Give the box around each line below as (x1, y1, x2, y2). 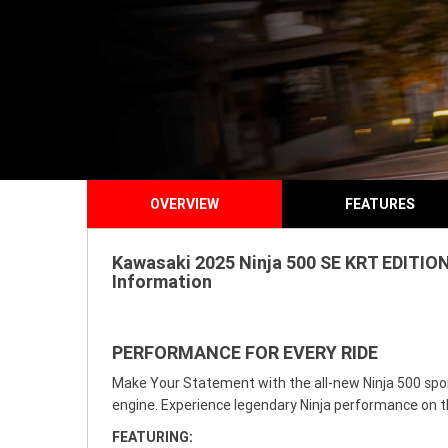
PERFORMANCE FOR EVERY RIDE (112, 341, 378, 364)
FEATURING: (112, 428, 193, 446)
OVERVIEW (150, 195, 219, 213)
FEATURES (344, 195, 415, 213)
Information (112, 270, 212, 293)
